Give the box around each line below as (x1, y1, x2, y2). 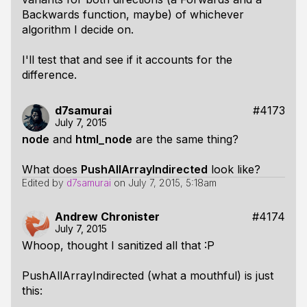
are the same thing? (132, 132, 238, 146)
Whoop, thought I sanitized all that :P (22, 238, 214, 252)
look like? (208, 162, 260, 176)
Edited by (22, 177, 66, 188)
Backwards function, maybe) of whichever (22, 8, 244, 21)
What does (22, 162, 81, 176)
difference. (22, 68, 77, 82)
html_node (75, 132, 132, 146)
